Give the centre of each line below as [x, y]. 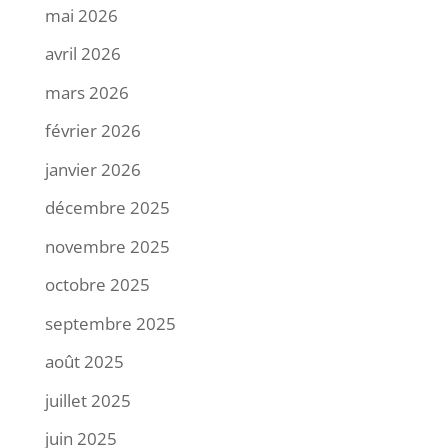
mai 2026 [81, 15]
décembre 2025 [107, 208]
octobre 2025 [97, 285]
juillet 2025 [87, 400]
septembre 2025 [110, 323]
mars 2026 [86, 92]
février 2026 [92, 131]
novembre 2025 [107, 246]
